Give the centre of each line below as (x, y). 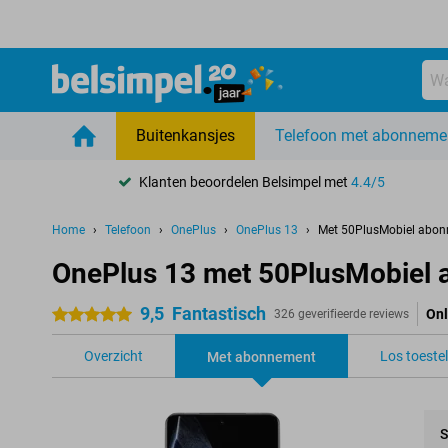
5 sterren (79, 315)
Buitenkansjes (185, 135)
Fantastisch (219, 313)
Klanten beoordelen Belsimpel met (245, 181)
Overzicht (113, 356)
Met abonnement (261, 357)
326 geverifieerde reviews (341, 314)
